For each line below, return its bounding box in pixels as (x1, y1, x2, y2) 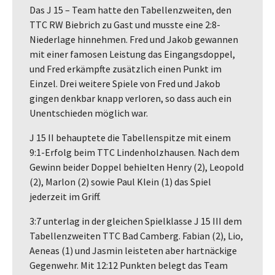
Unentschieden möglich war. (29, 106, 148, 119)
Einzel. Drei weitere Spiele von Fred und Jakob (29, 77, 220, 90)
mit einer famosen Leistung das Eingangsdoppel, (29, 47, 235, 60)
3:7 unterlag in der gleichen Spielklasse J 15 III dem (29, 214, 242, 227)
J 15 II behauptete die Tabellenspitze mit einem (29, 131, 231, 144)
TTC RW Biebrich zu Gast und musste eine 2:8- (29, 18, 220, 31)
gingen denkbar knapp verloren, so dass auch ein (29, 91, 231, 104)
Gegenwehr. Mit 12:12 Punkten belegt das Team (29, 258, 228, 271)
